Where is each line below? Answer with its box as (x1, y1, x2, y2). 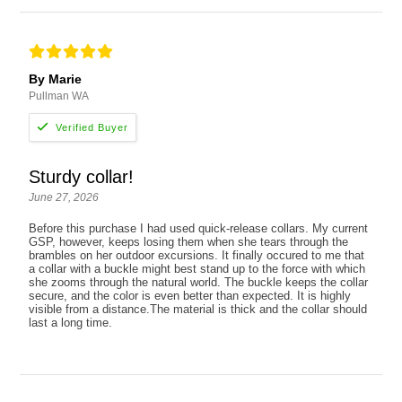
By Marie (29, 72, 83, 87)
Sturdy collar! (29, 167, 135, 188)
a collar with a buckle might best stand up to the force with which (29, 262, 366, 276)
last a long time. (29, 316, 113, 330)
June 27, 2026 (29, 191, 100, 205)
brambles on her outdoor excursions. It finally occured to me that (29, 249, 365, 263)
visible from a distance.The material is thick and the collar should (29, 302, 368, 317)
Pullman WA (29, 90, 90, 103)
